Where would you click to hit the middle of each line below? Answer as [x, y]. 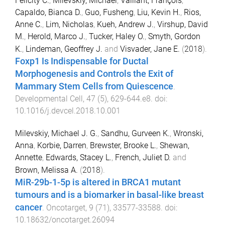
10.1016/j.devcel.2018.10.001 [68, 110]
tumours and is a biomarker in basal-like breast [109, 195]
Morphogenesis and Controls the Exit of [94, 74]
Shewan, [175, 145]
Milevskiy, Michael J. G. [56, 133]
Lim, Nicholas [70, 24]
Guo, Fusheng [109, 12]
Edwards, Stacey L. [79, 157]
